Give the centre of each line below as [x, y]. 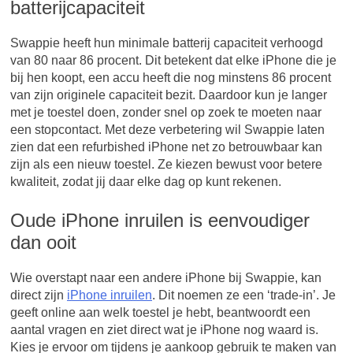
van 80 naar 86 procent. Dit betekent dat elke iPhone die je [173, 60]
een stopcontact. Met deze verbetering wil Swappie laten [167, 129]
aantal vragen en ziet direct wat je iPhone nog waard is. [164, 329]
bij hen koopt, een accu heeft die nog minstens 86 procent [171, 77]
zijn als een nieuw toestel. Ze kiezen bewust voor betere [166, 164]
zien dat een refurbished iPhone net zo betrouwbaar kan [166, 147]
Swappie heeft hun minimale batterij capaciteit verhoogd [167, 43]
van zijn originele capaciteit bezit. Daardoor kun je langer [169, 95]
